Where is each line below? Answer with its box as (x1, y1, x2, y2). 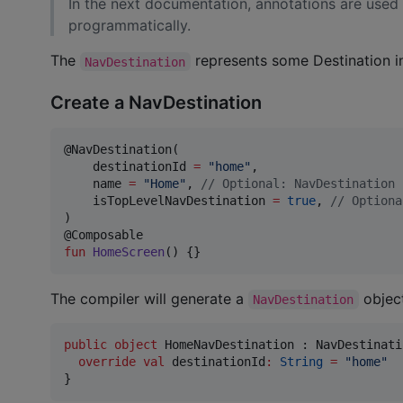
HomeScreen (93, 244, 165, 259)
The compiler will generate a (50, 289, 248, 308)
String (280, 354, 323, 369)
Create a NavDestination (50, 91, 262, 113)
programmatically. (68, 16, 191, 35)
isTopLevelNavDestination (64, 193, 273, 208)
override (78, 354, 136, 369)
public (64, 336, 107, 352)
